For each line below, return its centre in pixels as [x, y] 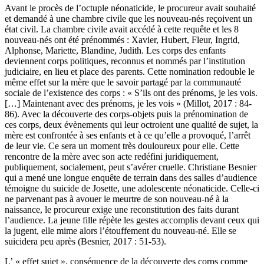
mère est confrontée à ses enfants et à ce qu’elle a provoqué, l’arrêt [128, 136]
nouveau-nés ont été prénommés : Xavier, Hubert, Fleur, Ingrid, [122, 40]
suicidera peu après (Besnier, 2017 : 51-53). [85, 242]
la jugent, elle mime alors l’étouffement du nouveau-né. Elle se [121, 231]
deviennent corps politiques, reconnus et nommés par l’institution [125, 61]
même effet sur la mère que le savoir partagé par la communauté [123, 82]
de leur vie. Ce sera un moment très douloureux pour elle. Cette [122, 146]
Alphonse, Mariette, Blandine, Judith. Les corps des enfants [115, 51]
